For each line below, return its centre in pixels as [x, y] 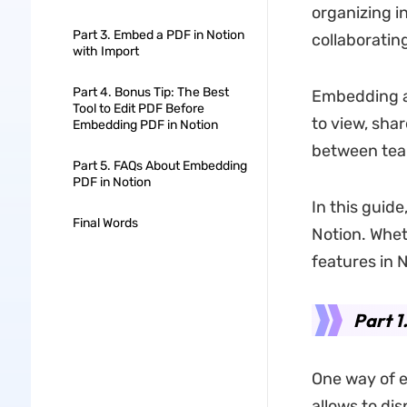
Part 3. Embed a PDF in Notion [158, 35]
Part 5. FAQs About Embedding [159, 166]
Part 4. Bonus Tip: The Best [150, 92]
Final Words [105, 223]
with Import [105, 51]
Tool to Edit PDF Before [138, 109]
